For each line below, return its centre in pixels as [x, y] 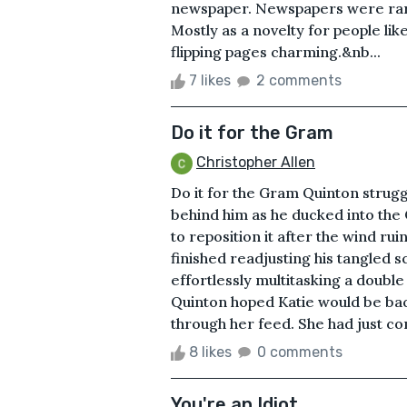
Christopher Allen [256, 162]
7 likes [210, 80]
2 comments [299, 80]
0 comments [300, 352]
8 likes [210, 352]
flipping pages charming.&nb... [276, 51]
